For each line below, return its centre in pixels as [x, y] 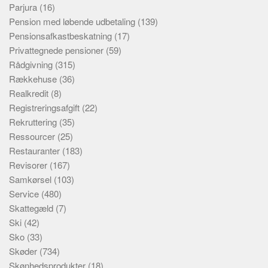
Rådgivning [32, 64]
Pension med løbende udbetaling [73, 21]
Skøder [24, 251]
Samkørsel [31, 179]
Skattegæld [32, 208]
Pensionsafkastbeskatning [62, 36]
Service [25, 194]
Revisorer [29, 165]
